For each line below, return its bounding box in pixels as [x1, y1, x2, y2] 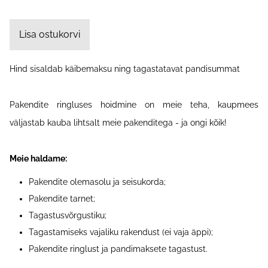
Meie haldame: [10, 154, 67, 163]
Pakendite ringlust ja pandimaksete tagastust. [29, 244, 208, 254]
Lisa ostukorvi [19, 29, 80, 40]
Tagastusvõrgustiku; [29, 211, 106, 220]
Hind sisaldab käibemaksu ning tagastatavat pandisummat [10, 64, 242, 74]
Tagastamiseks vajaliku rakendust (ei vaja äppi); [29, 227, 213, 237]
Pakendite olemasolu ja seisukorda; [29, 177, 166, 187]
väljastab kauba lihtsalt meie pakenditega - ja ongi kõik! [10, 118, 229, 127]
